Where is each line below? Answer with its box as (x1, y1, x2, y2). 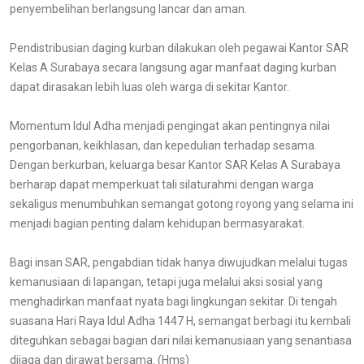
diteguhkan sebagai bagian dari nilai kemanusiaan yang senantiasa (10, 334, 352, 347)
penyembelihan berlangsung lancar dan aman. (10, 2, 247, 15)
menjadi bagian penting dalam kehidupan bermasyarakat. (10, 217, 305, 230)
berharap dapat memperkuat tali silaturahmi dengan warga (10, 178, 314, 191)
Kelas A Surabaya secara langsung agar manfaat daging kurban (10, 61, 336, 74)
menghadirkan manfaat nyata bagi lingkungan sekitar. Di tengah (10, 295, 337, 308)
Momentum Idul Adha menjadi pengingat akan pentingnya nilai (10, 119, 330, 132)
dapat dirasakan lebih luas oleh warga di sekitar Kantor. (10, 80, 289, 93)
